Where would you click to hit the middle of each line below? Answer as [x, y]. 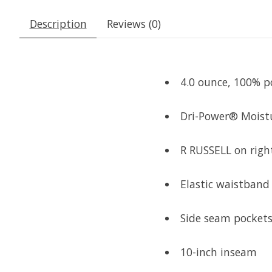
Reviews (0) [134, 23]
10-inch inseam [218, 252]
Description [58, 23]
